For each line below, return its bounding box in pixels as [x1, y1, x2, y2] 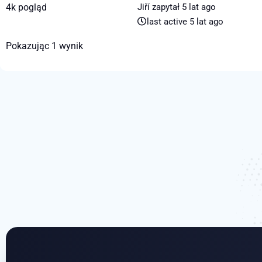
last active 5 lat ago [147, 16, 223, 27]
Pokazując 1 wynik [6, 40, 83, 52]
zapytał [150, 2, 182, 13]
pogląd [16, 2, 47, 13]
